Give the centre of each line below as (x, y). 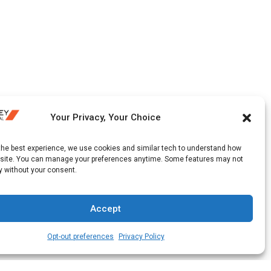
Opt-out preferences (81, 237)
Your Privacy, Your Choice (106, 118)
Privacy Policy (141, 237)
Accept (106, 208)
